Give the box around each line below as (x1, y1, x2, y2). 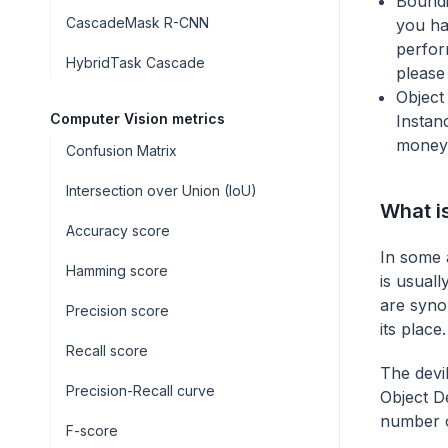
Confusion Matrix (66, 142, 177, 159)
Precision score (66, 302, 169, 319)
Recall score (66, 342, 148, 359)
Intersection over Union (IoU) (66, 182, 257, 199)
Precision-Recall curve (66, 382, 215, 399)
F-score (66, 422, 118, 439)
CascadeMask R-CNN (66, 14, 209, 31)
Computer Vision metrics (50, 110, 225, 127)
